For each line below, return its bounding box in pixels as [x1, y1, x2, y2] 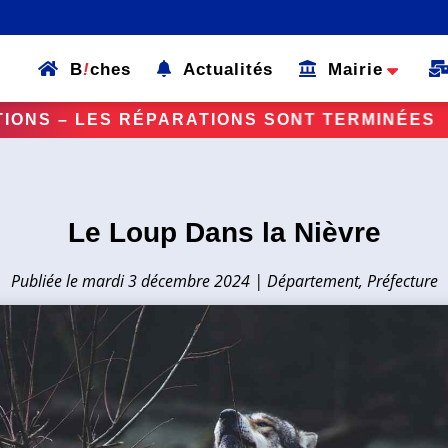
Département [266, 269, 359, 292]
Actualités [171, 60, 274, 80]
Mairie [316, 60, 384, 80]
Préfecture [366, 269, 438, 292]
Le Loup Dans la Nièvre [67, 216, 381, 248]
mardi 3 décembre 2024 [81, 269, 250, 292]
